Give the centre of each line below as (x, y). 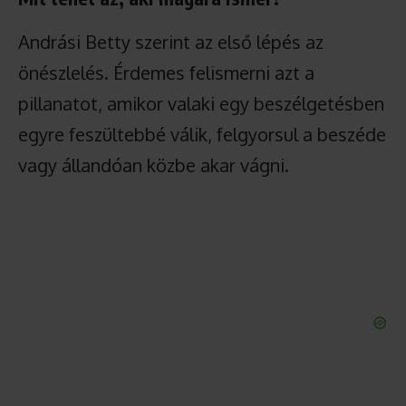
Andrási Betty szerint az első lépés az (171, 41)
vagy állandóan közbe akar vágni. (154, 164)
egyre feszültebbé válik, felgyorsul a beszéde (202, 134)
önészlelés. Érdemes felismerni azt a (166, 72)
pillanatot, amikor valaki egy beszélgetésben (201, 103)
